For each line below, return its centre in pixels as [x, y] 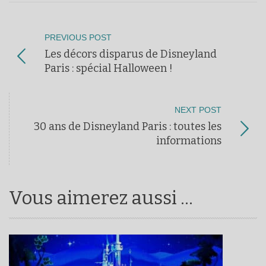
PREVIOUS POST [78, 38]
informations [189, 141]
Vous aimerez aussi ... [101, 198]
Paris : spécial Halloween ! [109, 69]
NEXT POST [198, 110]
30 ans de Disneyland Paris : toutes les [128, 127]
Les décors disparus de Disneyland [131, 54]
